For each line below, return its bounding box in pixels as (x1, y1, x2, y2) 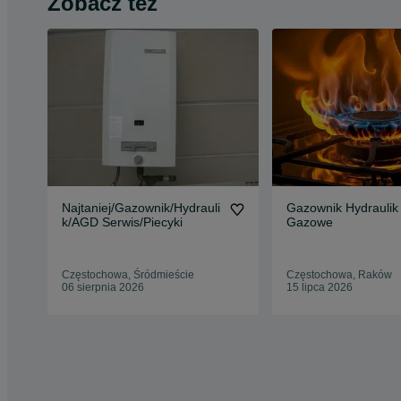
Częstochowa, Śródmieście (62, 269, 194, 282)
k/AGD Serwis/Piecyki (62, 215, 183, 230)
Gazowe (286, 215, 333, 230)
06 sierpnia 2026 (62, 281, 144, 294)
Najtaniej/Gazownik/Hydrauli (62, 200, 220, 216)
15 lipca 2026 (286, 281, 353, 294)
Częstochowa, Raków (286, 269, 392, 282)
